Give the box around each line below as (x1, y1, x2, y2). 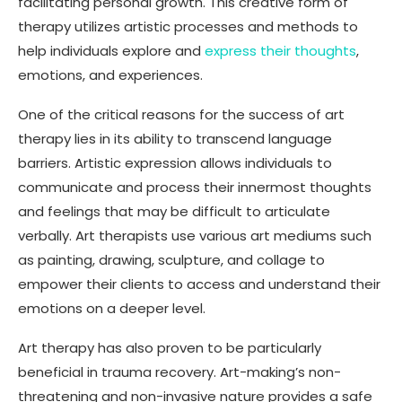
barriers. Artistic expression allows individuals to (18, 153, 332, 172)
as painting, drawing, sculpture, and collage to (18, 249, 325, 269)
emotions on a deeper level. (18, 298, 205, 318)
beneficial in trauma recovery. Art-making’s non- (18, 362, 341, 381)
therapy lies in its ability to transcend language (18, 128, 332, 148)
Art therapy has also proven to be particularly (18, 337, 321, 357)
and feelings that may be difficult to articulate (18, 201, 330, 221)
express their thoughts (205, 40, 356, 60)
